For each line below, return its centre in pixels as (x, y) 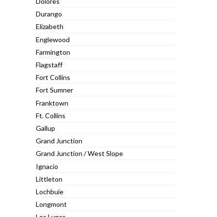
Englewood (53, 39)
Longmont (52, 204)
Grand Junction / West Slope (80, 154)
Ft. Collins (51, 115)
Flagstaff (49, 65)
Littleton (49, 179)
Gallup (46, 128)
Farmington (53, 52)
